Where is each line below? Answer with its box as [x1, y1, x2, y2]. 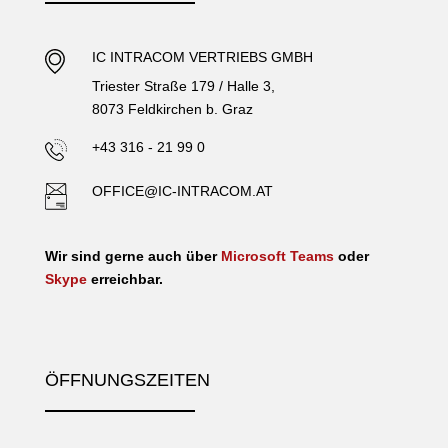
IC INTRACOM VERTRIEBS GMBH [91, 48, 313, 65]
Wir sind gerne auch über [44, 247, 221, 264]
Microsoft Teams [220, 247, 334, 264]
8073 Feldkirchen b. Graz [91, 100, 253, 117]
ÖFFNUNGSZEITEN [44, 369, 210, 390]
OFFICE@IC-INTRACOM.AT [91, 182, 273, 199]
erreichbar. [86, 270, 163, 287]
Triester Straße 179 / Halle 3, [91, 77, 275, 94]
